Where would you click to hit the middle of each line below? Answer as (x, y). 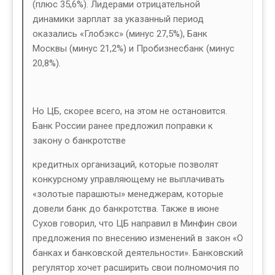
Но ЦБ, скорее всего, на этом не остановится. (130, 111)
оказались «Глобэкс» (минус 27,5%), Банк (120, 34)
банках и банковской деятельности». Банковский (138, 253)
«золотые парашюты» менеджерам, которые (128, 194)
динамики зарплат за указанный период (118, 19)
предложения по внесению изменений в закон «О (138, 238)
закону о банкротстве (79, 141)
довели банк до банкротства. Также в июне (126, 209)
